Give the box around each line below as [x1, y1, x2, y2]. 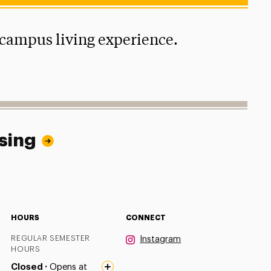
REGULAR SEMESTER [11, 234, 91, 242]
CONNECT [126, 214, 166, 221]
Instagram [140, 234, 181, 244]
